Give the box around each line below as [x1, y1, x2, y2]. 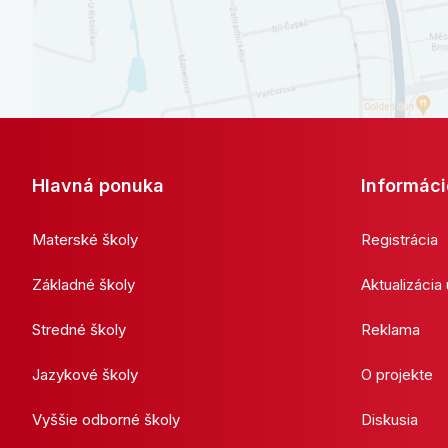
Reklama [361, 319, 420, 339]
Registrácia [361, 229, 438, 249]
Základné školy [32, 274, 135, 294]
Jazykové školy [32, 364, 138, 384]
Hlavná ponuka [32, 174, 164, 196]
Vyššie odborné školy [32, 409, 180, 429]
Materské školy [32, 229, 138, 249]
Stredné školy [32, 319, 126, 339]
